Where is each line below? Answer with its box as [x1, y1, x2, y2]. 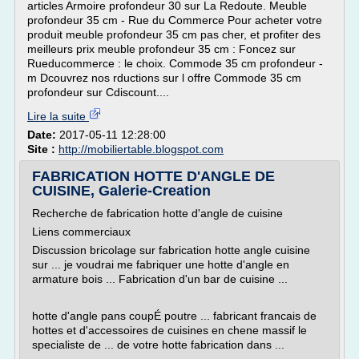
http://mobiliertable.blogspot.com [58, 143, 224, 155]
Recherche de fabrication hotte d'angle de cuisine [32, 207, 283, 220]
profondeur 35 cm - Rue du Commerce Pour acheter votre [27, 14, 322, 26]
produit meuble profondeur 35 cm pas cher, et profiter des [27, 28, 321, 41]
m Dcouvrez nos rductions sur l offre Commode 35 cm [27, 71, 301, 84]
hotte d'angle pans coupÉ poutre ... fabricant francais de [32, 309, 317, 322]
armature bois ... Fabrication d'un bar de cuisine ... [32, 272, 288, 285]
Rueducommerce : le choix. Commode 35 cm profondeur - [27, 57, 323, 70]
